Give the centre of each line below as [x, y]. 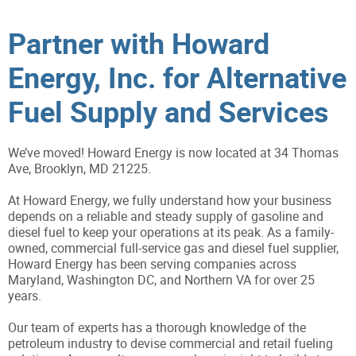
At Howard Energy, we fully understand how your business [170, 201]
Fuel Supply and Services [168, 112]
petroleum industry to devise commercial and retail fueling [170, 344]
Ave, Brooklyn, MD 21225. [79, 169]
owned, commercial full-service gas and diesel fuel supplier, [173, 248]
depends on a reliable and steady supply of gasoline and [166, 217]
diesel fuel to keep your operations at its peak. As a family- [171, 232]
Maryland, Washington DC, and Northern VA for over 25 [161, 280]
